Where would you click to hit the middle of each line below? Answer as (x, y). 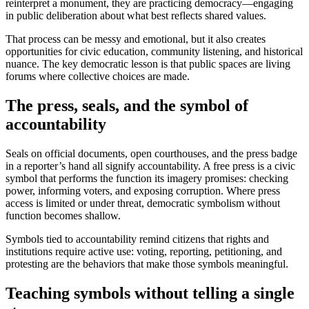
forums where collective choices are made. (98, 77)
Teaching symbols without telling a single (150, 293)
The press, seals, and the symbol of (127, 106)
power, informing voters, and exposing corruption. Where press (143, 190)
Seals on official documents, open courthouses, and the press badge (151, 153)
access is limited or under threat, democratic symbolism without (143, 203)
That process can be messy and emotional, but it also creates (136, 39)
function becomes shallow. (63, 215)
